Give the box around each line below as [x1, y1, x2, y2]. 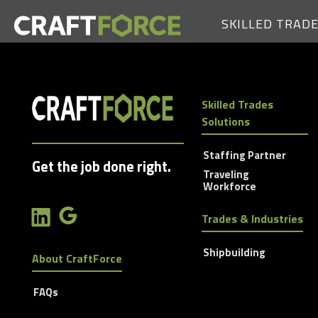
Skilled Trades [201, 96, 273, 114]
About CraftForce [32, 250, 122, 268]
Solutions [201, 113, 250, 131]
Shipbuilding [202, 244, 265, 261]
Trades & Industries [201, 210, 303, 228]
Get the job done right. [32, 155, 171, 178]
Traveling [202, 166, 249, 183]
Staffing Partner [202, 147, 286, 164]
